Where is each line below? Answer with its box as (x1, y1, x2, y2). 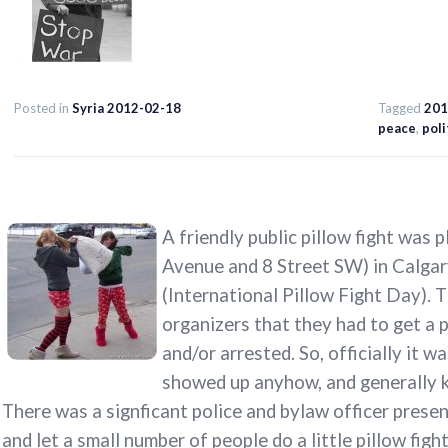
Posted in (14, 100, 72, 117)
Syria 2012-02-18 (72, 100, 181, 117)
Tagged (378, 100, 424, 117)
